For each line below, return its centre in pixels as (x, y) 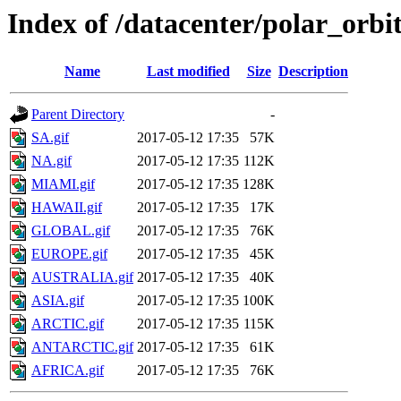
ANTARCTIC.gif (82, 347)
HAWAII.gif (67, 208)
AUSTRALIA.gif (82, 277)
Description (313, 72)
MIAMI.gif (63, 184)
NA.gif (51, 161)
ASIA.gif (58, 301)
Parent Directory (78, 115)
